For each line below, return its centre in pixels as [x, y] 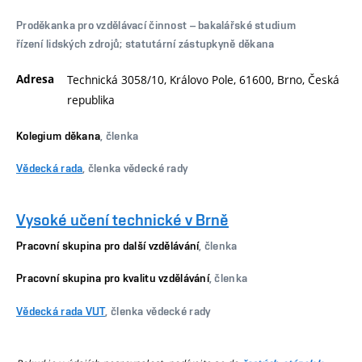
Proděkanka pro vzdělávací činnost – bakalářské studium [156, 25]
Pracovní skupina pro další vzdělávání [108, 245]
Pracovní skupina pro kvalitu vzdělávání [113, 278]
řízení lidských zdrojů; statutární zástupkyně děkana [145, 43]
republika [91, 100]
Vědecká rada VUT [61, 311]
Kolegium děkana [59, 135]
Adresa [35, 80]
